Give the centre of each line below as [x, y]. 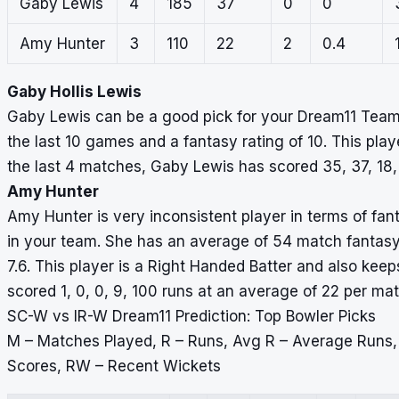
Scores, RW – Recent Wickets [114, 366]
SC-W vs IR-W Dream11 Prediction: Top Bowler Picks [191, 316]
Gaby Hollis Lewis [74, 91]
